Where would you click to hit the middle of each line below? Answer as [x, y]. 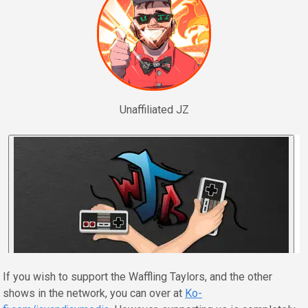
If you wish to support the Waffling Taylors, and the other [137, 276]
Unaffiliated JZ [154, 109]
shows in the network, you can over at [94, 293]
